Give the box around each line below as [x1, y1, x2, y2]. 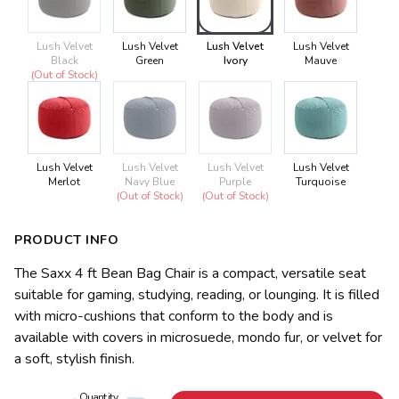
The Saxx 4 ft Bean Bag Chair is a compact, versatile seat [14, 263, 366, 283]
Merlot [48, 174, 80, 189]
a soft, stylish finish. [14, 348, 134, 369]
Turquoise [296, 174, 346, 189]
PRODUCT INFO [14, 230, 118, 248]
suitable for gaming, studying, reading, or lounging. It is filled [14, 284, 379, 305]
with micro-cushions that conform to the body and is [14, 305, 333, 326]
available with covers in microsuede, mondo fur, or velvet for [14, 327, 382, 347]
